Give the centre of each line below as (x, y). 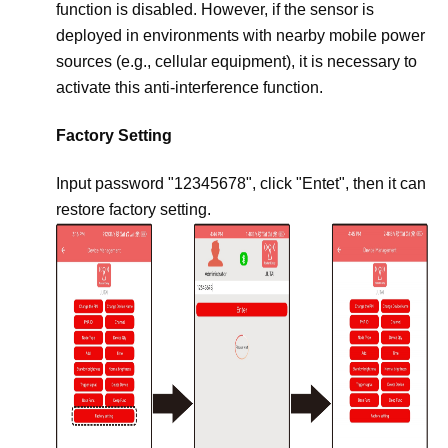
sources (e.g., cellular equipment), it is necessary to (236, 61)
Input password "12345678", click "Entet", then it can (241, 183)
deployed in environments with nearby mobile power (240, 35)
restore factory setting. (133, 209)
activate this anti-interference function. (189, 87)
